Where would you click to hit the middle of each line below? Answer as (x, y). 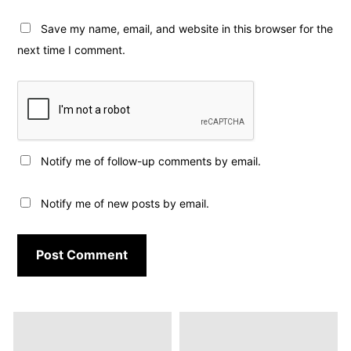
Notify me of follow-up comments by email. (151, 161)
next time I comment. (72, 50)
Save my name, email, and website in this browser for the (187, 29)
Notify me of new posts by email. (125, 203)
